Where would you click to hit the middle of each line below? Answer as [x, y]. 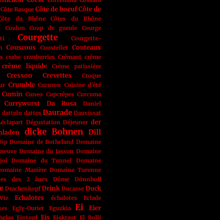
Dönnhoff [88, 179]
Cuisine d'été [82, 85]
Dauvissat [87, 113]
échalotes [64, 198]
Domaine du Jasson [46, 151]
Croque [92, 76]
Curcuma [89, 94]
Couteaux [87, 47]
